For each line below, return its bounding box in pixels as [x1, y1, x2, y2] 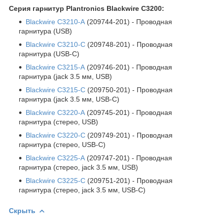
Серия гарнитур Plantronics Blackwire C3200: [9, 4, 164, 12]
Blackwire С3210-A [26, 17, 85, 26]
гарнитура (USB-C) [19, 49, 79, 58]
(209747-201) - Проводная [85, 153, 172, 162]
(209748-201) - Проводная [85, 40, 173, 48]
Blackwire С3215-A [26, 63, 85, 71]
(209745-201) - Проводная [85, 108, 172, 116]
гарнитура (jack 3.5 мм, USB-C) [19, 95, 119, 103]
